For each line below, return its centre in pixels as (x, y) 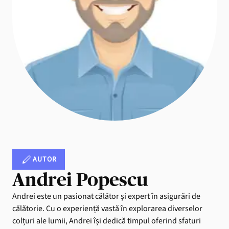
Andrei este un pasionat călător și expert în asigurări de (106, 197)
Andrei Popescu (80, 180)
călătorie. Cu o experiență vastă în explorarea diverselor (107, 209)
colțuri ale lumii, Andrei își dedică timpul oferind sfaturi (107, 221)
